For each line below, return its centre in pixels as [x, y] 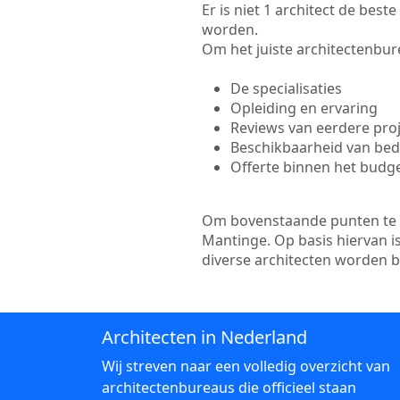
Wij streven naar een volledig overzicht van [246, 366]
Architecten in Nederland [204, 337]
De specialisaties [286, 88]
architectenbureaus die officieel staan [229, 387]
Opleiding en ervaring [304, 108]
